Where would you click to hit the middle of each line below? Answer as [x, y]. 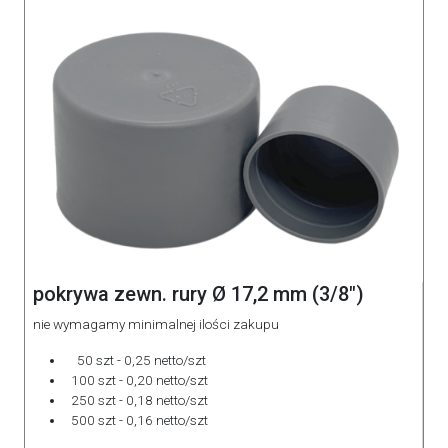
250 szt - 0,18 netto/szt [136, 399]
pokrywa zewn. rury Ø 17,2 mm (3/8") [198, 293]
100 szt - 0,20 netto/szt [136, 379]
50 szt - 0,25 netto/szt [135, 359]
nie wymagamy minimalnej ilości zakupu [157, 323]
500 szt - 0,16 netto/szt [136, 419]
